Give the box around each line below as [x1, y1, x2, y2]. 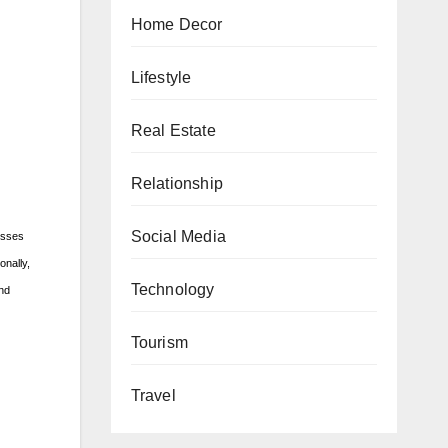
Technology [130, 281, 215, 298]
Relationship [130, 175, 223, 192]
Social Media [130, 228, 226, 245]
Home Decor [130, 16, 223, 33]
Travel [130, 387, 176, 404]
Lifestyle [130, 69, 192, 86]
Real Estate [130, 122, 216, 139]
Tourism [130, 334, 188, 351]
